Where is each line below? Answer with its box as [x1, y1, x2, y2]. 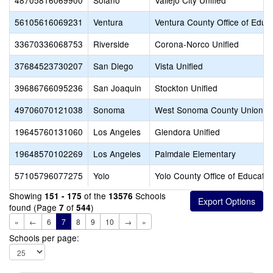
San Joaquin [93, 82, 141, 94]
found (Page [9, 201, 59, 213]
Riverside [93, 38, 129, 50]
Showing [9, 190, 44, 202]
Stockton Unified [155, 82, 218, 94]
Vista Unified [155, 60, 203, 72]
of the [82, 190, 108, 202]
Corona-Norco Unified [155, 38, 239, 50]
